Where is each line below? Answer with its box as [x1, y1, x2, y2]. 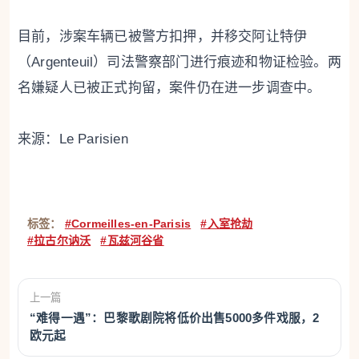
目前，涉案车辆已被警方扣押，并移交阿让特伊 [18, 29, 308, 45]
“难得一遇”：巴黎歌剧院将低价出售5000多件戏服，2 [30, 312, 320, 325]
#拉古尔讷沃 [27, 234, 91, 248]
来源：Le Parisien [18, 131, 128, 147]
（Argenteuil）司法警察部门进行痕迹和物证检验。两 [18, 54, 341, 71]
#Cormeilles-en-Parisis [64, 217, 192, 231]
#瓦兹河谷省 [100, 234, 164, 248]
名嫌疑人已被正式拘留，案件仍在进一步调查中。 [18, 80, 321, 96]
